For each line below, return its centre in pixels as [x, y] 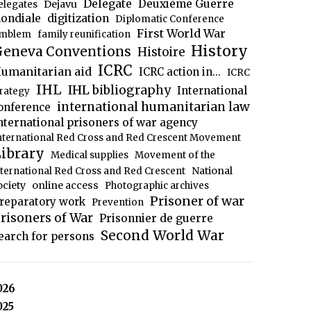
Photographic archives [157, 186]
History [219, 51]
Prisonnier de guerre [156, 218]
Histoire [161, 52]
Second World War [162, 235]
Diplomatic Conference [170, 19]
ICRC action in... [179, 72]
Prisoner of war [197, 201]
